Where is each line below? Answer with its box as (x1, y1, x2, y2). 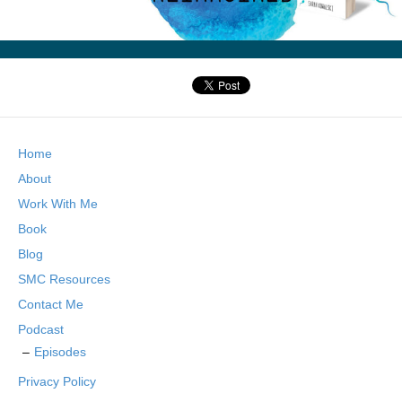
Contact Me (18, 297, 83, 312)
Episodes (34, 345, 86, 360)
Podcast (18, 322, 64, 337)
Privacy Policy (18, 374, 96, 389)
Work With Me (18, 197, 98, 212)
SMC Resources (18, 272, 110, 287)
